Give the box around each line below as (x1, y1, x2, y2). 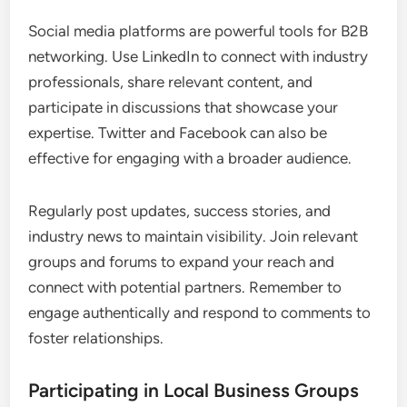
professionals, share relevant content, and (28, 73, 313, 92)
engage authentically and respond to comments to (28, 303, 372, 323)
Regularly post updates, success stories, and (28, 202, 332, 221)
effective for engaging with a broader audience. (28, 149, 352, 168)
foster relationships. (28, 329, 164, 348)
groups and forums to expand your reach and (28, 253, 335, 272)
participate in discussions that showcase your (28, 98, 339, 117)
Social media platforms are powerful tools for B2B (28, 22, 369, 41)
